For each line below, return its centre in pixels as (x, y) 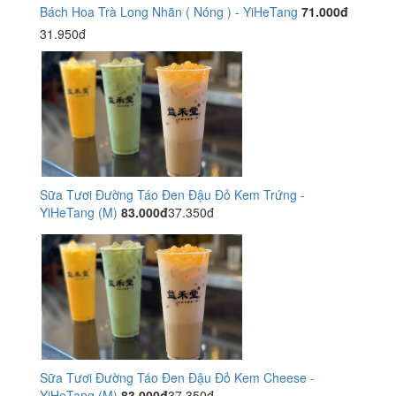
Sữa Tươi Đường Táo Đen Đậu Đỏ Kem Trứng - (172, 194)
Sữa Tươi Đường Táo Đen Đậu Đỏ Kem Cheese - (177, 377)
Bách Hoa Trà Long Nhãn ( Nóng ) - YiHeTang (169, 11)
